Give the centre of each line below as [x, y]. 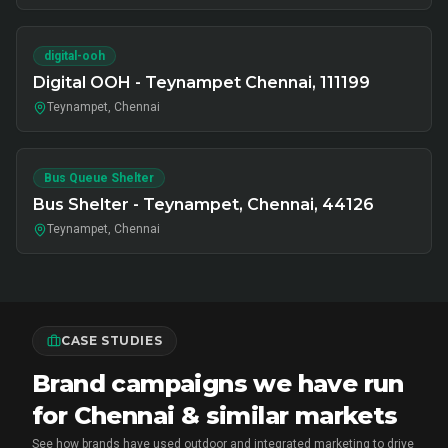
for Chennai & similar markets [215, 415]
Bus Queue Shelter [99, 178]
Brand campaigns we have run [218, 383]
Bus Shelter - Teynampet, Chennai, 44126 [203, 204]
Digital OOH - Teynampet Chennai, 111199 [201, 82]
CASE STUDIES [112, 340]
